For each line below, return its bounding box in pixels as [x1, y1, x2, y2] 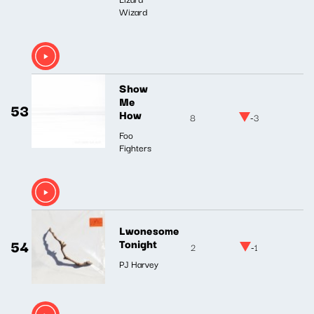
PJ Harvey [119, 257, 158, 271]
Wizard [119, 4, 147, 18]
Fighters [119, 139, 151, 154]
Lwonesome [119, 221, 179, 239]
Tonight [119, 235, 157, 252]
